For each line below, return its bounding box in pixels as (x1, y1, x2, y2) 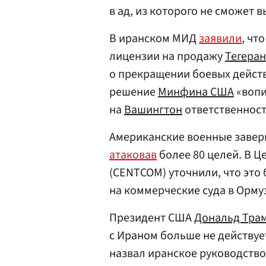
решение (109, 84, 158, 100)
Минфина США (158, 84, 234, 100)
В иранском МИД (109, 30, 199, 47)
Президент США (109, 210, 194, 226)
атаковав (109, 147, 157, 163)
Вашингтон (124, 102, 182, 118)
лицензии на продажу (109, 48, 225, 65)
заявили (199, 30, 242, 47)
